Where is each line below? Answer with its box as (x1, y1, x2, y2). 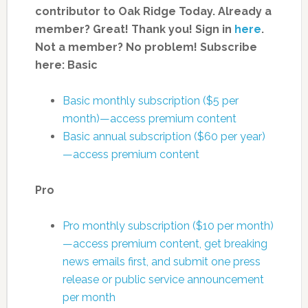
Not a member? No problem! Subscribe (34, 41, 257, 54)
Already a (217, 5, 272, 19)
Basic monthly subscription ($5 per (62, 94, 239, 108)
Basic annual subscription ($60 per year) (62, 130, 265, 144)
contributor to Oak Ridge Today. (34, 5, 215, 19)
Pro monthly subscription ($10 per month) (62, 219, 274, 233)
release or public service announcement (62, 273, 264, 287)
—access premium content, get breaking (62, 237, 267, 251)
